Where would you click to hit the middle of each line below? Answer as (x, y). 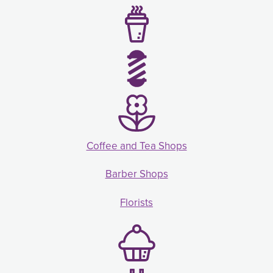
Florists (136, 203)
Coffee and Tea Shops (136, 146)
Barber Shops (136, 174)
